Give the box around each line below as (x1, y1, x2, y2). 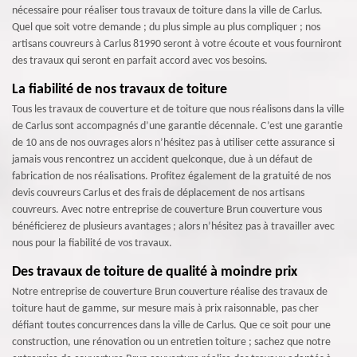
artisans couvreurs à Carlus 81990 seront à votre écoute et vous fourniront (12, 37, 342, 50)
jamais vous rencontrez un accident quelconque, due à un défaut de (12, 153, 312, 166)
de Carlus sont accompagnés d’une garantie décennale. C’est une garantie (12, 120, 343, 132)
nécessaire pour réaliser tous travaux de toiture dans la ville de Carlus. (12, 4, 323, 17)
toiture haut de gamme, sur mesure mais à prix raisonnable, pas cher (12, 302, 319, 315)
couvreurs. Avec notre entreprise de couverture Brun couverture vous (12, 203, 322, 216)
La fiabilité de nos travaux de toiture (12, 81, 227, 97)
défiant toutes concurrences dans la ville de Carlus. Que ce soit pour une (12, 319, 331, 331)
